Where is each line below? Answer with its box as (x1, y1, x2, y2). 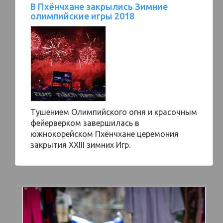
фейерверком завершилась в (30, 118, 139, 127)
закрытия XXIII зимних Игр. (30, 140, 130, 149)
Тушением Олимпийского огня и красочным (30, 108, 197, 116)
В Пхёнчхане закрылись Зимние (30, 1, 168, 11)
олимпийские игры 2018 (30, 11, 134, 21)
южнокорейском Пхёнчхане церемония (30, 129, 179, 138)
